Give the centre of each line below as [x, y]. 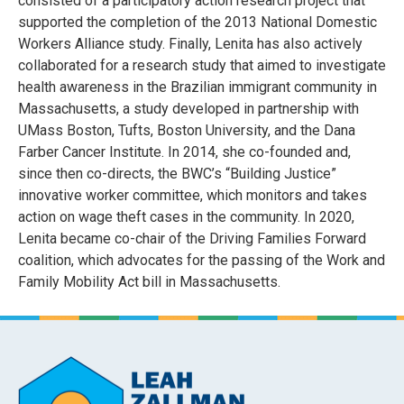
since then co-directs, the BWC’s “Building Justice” [177, 174]
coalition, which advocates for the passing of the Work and [202, 261]
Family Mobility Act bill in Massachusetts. [149, 282]
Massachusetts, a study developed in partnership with [188, 109]
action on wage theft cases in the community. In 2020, [186, 217]
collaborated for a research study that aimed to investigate [202, 66]
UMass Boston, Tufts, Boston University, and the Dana [187, 131]
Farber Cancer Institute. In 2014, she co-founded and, [184, 152]
